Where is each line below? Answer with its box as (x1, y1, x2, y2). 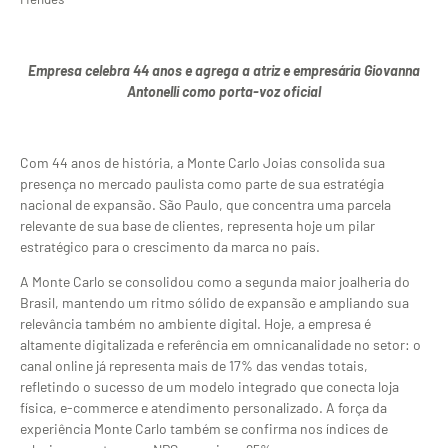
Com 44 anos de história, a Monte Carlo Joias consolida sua (20, 153, 385, 171)
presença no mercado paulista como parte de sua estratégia (20, 174, 384, 192)
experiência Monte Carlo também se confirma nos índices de (20, 420, 388, 438)
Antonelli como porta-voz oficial (127, 82, 321, 100)
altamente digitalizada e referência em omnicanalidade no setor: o (20, 336, 421, 354)
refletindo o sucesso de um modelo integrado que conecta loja (20, 378, 399, 396)
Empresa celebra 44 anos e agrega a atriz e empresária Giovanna (28, 61, 420, 79)
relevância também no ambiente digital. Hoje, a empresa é (20, 315, 371, 333)
